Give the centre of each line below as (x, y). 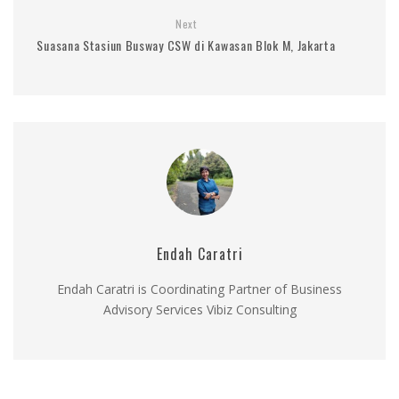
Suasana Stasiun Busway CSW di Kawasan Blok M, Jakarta (186, 45)
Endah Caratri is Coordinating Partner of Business (199, 289)
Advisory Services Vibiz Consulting (199, 309)
